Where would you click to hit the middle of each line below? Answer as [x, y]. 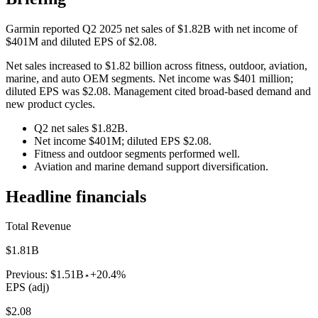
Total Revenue [38, 226]
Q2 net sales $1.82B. [81, 128]
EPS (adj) [27, 287]
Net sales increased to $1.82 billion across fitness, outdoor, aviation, [157, 65]
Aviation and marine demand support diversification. [151, 166]
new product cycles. [50, 104]
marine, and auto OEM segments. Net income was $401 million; [149, 78]
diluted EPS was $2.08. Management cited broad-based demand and [158, 91]
